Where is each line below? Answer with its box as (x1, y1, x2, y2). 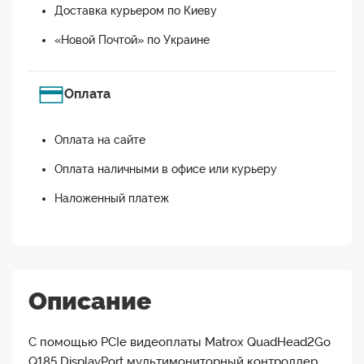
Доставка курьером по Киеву (54, 4, 217, 18)
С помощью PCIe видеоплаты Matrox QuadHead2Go (28, 335, 331, 350)
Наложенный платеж (54, 192, 169, 206)
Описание (28, 287, 151, 316)
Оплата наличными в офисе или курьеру (54, 162, 277, 176)
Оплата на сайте (54, 133, 145, 147)
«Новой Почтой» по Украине (54, 33, 210, 47)
